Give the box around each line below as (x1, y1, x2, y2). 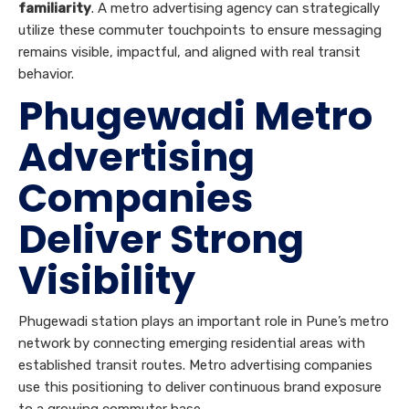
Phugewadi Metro (18, 89, 372, 143)
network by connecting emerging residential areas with (18, 335, 365, 351)
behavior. (18, 66, 74, 82)
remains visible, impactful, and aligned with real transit (18, 44, 361, 60)
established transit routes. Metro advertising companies (18, 357, 372, 373)
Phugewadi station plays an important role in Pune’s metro (18, 313, 389, 330)
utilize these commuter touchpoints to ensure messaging (18, 22, 382, 38)
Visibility (18, 253, 195, 308)
